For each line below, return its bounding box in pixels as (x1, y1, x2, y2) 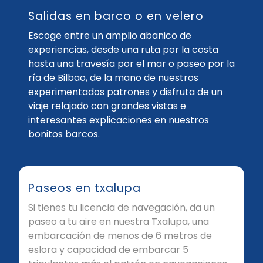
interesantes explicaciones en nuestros (28, 113, 209, 127)
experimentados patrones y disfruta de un (28, 85, 222, 99)
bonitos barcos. (28, 127, 100, 141)
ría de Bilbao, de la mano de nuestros (28, 71, 198, 85)
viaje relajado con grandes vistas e (28, 99, 186, 113)
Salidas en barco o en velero (28, 8, 204, 25)
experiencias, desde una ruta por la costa (28, 43, 218, 57)
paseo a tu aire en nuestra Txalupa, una (28, 215, 209, 229)
